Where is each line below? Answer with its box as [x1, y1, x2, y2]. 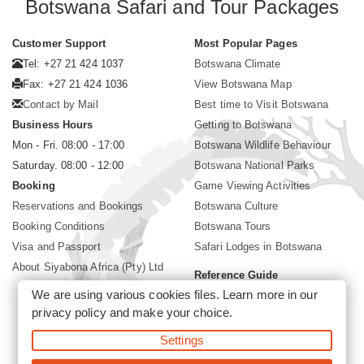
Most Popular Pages [194, 37, 297, 50]
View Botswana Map [194, 78, 292, 91]
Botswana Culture [194, 200, 279, 213]
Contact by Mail [23, 98, 98, 111]
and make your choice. [106, 305, 232, 319]
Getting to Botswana [194, 119, 292, 132]
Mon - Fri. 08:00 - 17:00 [12, 139, 125, 152]
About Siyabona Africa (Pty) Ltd [12, 261, 164, 274]
